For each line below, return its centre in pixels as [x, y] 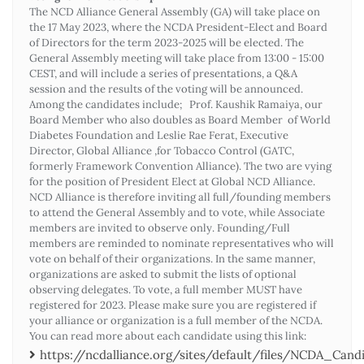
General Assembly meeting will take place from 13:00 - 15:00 [177, 58]
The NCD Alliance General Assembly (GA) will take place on [175, 11]
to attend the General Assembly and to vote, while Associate [177, 212]
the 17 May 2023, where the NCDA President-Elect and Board [178, 27]
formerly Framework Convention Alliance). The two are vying [180, 166]
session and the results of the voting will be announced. [166, 89]
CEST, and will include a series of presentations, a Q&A [163, 73]
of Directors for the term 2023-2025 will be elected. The [167, 42]
